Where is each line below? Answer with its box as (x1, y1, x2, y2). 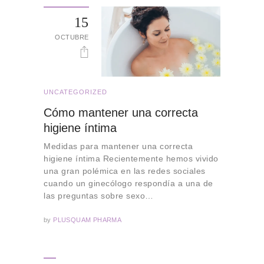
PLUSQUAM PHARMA (51, 216, 122, 223)
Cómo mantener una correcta (44, 106, 198, 120)
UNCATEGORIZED (44, 88, 107, 96)
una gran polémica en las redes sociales (44, 166, 206, 176)
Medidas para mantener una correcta (44, 141, 193, 151)
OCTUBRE (55, 33, 89, 41)
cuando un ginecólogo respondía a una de (44, 179, 213, 189)
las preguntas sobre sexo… (44, 191, 154, 201)
